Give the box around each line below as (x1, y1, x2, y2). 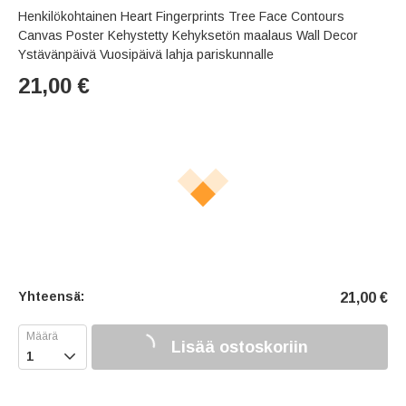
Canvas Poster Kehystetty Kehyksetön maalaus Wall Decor (18, 28, 358, 43)
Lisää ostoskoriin (171, 337, 308, 356)
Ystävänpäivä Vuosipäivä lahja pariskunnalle (18, 47, 274, 63)
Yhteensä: (18, 289, 84, 304)
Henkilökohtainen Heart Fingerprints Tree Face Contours (18, 9, 344, 24)
